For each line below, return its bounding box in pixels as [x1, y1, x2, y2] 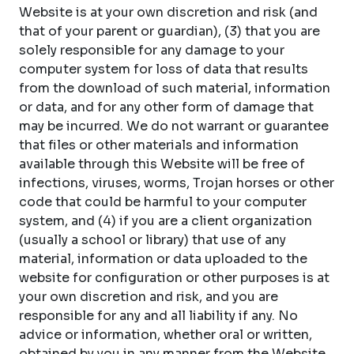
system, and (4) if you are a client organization [19, 213, 312, 229]
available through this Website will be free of [19, 156, 305, 172]
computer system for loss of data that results [19, 61, 308, 77]
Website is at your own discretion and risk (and [19, 4, 318, 21]
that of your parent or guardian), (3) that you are [19, 23, 320, 40]
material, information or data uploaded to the [19, 250, 307, 267]
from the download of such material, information [19, 80, 330, 96]
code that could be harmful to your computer [19, 194, 307, 210]
